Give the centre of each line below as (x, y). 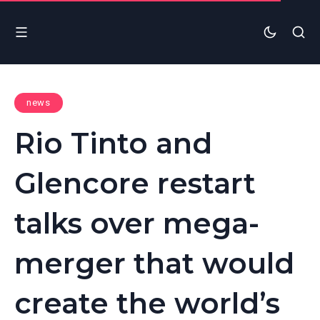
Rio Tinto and (113, 143)
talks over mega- (137, 223)
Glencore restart (135, 183)
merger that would (154, 263)
